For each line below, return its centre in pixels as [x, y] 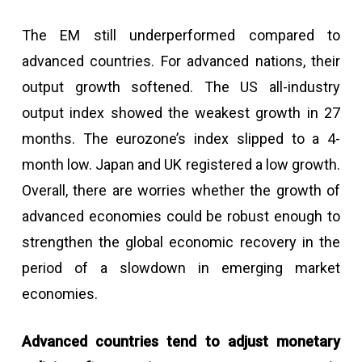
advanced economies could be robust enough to [181, 216]
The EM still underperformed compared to [181, 35]
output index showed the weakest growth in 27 [181, 113]
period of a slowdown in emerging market [181, 268]
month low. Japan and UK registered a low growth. [181, 164]
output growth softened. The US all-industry [181, 87]
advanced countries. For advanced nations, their [181, 61]
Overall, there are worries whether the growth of [181, 190]
